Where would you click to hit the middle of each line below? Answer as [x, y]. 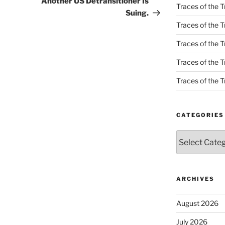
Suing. [137, 13]
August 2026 [197, 203]
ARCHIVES [195, 179]
